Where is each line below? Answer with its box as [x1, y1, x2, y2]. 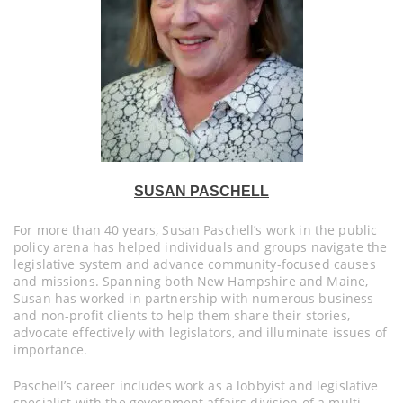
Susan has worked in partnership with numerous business [13, 290, 374, 308]
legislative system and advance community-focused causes [13, 255, 376, 273]
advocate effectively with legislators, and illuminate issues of [13, 324, 387, 342]
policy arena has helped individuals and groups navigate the [13, 238, 388, 256]
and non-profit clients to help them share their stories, [13, 307, 350, 325]
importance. [13, 341, 88, 359]
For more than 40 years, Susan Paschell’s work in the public [13, 221, 378, 239]
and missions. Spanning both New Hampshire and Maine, [13, 273, 369, 291]
